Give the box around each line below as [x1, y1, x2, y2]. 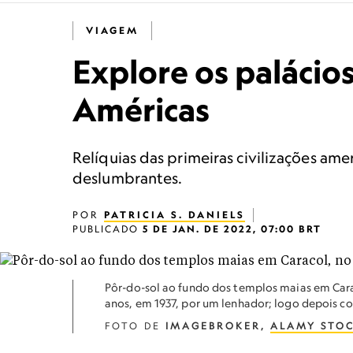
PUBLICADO [72, 223, 143, 235]
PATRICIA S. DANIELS [104, 209, 245, 221]
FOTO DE [105, 320, 165, 332]
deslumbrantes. [72, 169, 183, 187]
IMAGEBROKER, [165, 320, 270, 332]
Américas [72, 89, 210, 129]
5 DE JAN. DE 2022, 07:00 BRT [143, 223, 321, 235]
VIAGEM [86, 24, 139, 36]
